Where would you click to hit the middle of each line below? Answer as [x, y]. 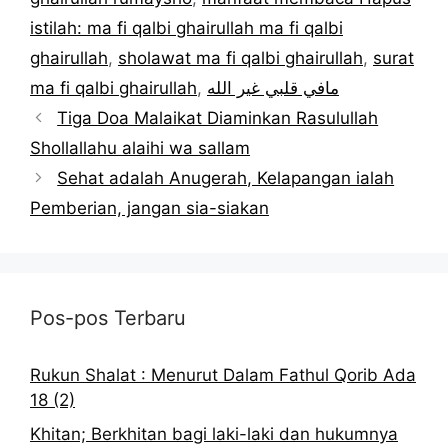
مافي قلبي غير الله [273, 88]
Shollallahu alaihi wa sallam [140, 148]
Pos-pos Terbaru [108, 318]
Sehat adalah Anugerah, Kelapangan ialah [226, 178]
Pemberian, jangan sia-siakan [149, 208]
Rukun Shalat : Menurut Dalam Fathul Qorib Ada [223, 375]
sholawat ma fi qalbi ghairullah [240, 58]
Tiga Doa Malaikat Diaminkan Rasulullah [218, 118]
